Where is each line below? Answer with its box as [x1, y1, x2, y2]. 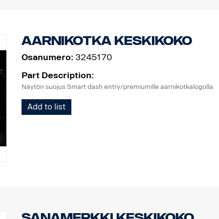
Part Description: [21, 70, 94, 81]
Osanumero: [21, 52, 73, 63]
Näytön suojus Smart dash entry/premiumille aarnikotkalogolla [21, 83, 213, 91]
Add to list [27, 102, 66, 112]
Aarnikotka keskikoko [21, 33, 192, 48]
